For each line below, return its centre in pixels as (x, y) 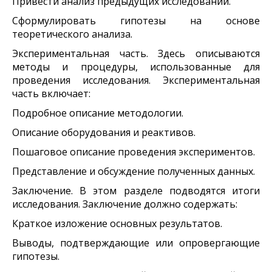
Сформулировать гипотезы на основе (136, 20)
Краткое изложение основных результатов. (117, 223)
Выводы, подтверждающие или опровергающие (136, 243)
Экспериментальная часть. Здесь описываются (136, 53)
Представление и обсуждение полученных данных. (134, 171)
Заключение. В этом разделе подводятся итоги (136, 190)
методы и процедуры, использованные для (136, 66)
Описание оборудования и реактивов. (104, 132)
